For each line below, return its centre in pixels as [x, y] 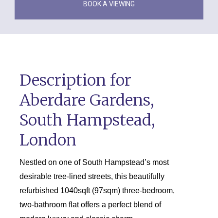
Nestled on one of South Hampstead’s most [94, 162]
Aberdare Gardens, [87, 100]
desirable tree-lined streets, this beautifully [92, 176]
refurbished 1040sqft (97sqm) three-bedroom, [97, 190]
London [48, 140]
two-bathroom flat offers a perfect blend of [90, 204]
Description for [75, 80]
